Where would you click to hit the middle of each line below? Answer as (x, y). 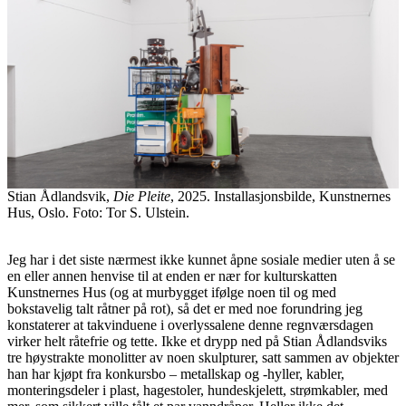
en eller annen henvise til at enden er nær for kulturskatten (172, 276)
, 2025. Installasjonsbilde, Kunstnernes (280, 197)
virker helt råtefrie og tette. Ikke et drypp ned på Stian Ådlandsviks (197, 342)
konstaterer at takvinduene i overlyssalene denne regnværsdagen (190, 325)
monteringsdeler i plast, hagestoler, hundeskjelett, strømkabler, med (198, 391)
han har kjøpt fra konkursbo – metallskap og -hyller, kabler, (176, 374)
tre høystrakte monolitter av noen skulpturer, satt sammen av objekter (203, 358)
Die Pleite (142, 197)
